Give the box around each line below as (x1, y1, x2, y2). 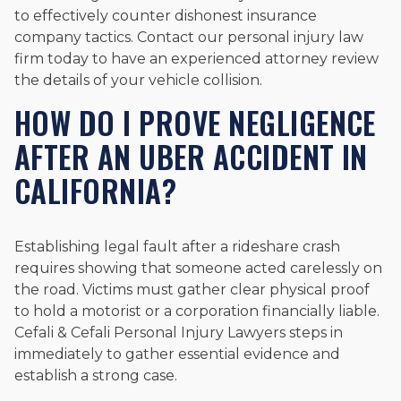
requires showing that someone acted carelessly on (14, 259, 382, 277)
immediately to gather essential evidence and (14, 345, 340, 363)
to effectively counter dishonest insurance (14, 6, 317, 24)
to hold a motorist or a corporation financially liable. (14, 302, 380, 320)
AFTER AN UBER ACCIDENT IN (14, 133, 368, 179)
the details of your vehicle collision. (14, 71, 262, 89)
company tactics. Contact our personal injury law (14, 28, 363, 46)
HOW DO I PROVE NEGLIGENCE (14, 99, 376, 145)
